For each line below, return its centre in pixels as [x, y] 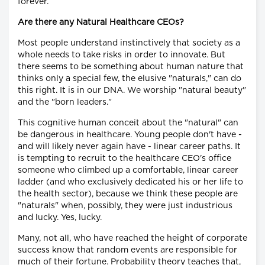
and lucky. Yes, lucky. [60, 217]
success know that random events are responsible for [127, 250]
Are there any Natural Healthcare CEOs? [101, 22]
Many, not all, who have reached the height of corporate [132, 238]
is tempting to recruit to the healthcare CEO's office [125, 158]
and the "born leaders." [65, 102]
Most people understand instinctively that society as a [129, 43]
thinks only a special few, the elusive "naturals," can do [130, 78]
